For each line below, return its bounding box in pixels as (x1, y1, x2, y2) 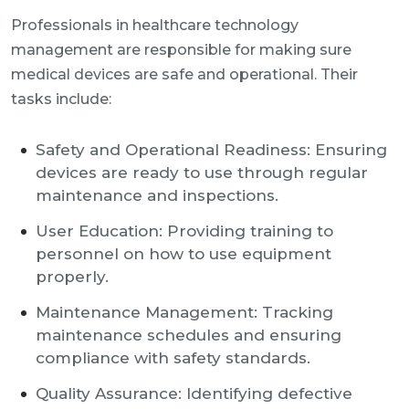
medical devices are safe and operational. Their (11, 66, 358, 83)
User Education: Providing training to (36, 222, 333, 240)
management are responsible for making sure (11, 41, 351, 58)
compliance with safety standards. (36, 349, 310, 367)
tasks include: (11, 90, 111, 108)
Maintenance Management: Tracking (36, 303, 333, 321)
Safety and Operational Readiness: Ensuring (36, 141, 387, 159)
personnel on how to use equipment (36, 245, 331, 263)
